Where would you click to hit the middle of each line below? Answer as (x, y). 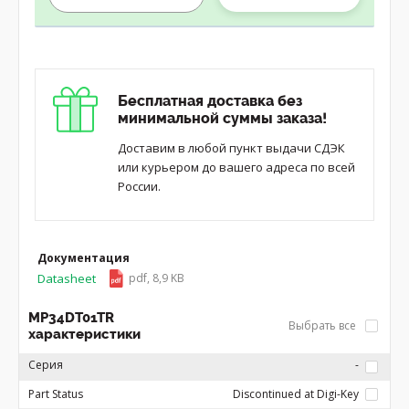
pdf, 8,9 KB (157, 278)
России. (139, 186)
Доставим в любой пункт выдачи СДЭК (231, 148)
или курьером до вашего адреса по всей (236, 167)
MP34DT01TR (71, 318)
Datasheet (67, 278)
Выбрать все (324, 325)
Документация (84, 258)
